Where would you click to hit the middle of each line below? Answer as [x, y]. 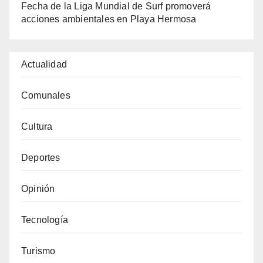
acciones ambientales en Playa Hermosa [109, 19]
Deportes [41, 157]
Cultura [37, 126]
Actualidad [44, 64]
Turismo [38, 251]
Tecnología [45, 220]
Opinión [38, 188]
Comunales [46, 95]
